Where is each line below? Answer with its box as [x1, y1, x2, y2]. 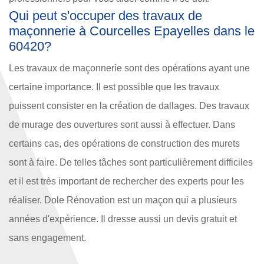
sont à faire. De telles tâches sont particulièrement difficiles [9, 157, 253, 168]
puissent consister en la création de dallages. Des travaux [9, 101, 249, 111]
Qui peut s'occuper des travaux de [9, 8, 202, 24]
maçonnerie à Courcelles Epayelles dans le [9, 24, 255, 39]
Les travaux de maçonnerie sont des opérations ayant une [9, 63, 250, 74]
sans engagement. [9, 233, 86, 243]
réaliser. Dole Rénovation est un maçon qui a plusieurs [9, 195, 237, 206]
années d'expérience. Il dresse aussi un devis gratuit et [9, 214, 237, 225]
